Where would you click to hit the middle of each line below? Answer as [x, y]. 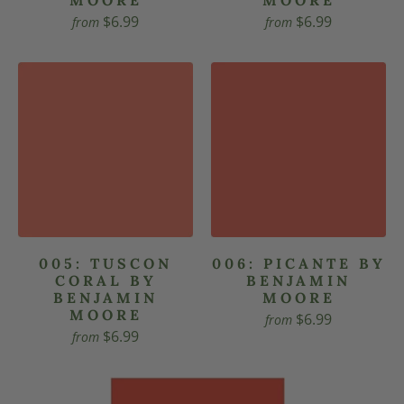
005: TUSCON [106, 263]
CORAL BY [106, 280]
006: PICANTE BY [298, 263]
